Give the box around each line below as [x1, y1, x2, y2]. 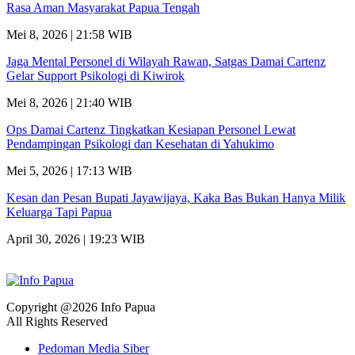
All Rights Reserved [6, 315, 108, 329]
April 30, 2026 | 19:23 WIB [6, 232, 145, 246]
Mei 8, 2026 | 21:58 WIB [6, 28, 132, 42]
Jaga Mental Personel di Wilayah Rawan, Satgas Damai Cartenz [6, 55, 326, 69]
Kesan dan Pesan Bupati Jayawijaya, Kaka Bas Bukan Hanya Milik [6, 191, 345, 205]
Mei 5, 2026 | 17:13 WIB [6, 164, 132, 178]
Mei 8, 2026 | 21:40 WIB [6, 96, 132, 110]
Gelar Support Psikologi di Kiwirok [6, 69, 185, 83]
